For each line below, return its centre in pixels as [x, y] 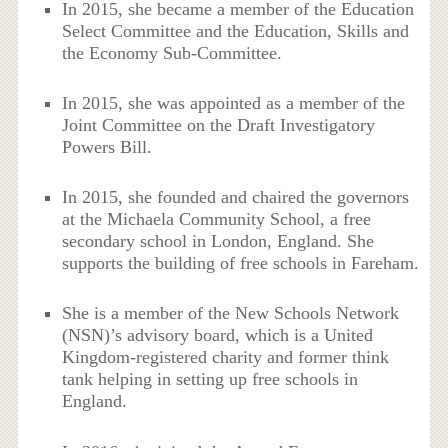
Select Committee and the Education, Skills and [236, 30]
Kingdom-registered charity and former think [226, 357]
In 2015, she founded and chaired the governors [236, 197]
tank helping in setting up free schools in [210, 379]
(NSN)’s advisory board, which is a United [218, 335]
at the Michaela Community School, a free [217, 219]
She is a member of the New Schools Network [231, 313]
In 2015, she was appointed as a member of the [234, 102]
